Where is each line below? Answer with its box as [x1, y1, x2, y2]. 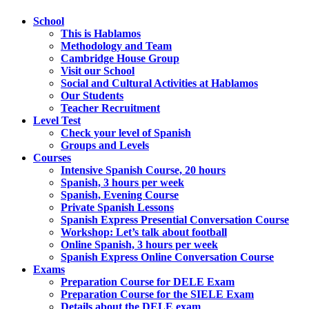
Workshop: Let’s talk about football [61, 226, 227, 238]
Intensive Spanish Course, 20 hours [61, 164, 226, 176]
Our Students [61, 90, 123, 101]
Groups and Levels [61, 139, 149, 151]
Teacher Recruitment [61, 102, 160, 114]
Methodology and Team [61, 40, 172, 52]
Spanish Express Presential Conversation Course [61, 214, 289, 226]
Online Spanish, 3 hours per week [61, 239, 218, 250]
